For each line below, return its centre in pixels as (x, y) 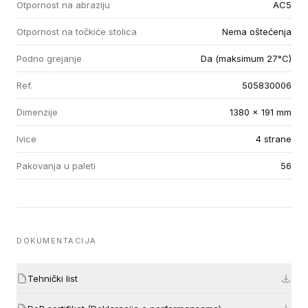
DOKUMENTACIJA (57, 241)
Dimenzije (37, 112)
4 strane (274, 139)
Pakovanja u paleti (56, 166)
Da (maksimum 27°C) (246, 58)
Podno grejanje (49, 58)
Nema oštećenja (257, 32)
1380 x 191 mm (261, 112)
